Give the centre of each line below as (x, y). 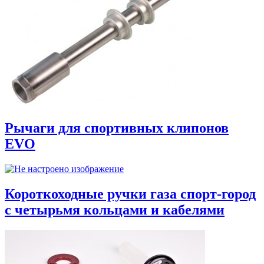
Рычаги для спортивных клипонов (117, 128)
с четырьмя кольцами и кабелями (115, 210)
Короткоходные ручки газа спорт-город (130, 194)
